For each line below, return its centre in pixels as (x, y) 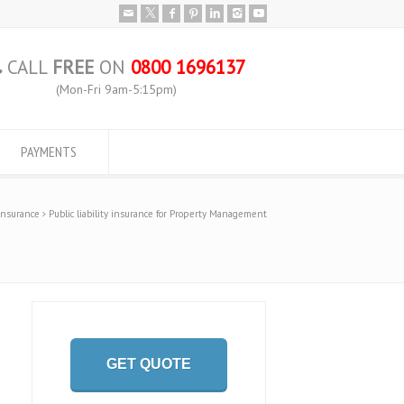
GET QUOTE (149, 364)
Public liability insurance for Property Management (158, 214)
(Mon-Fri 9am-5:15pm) (117, 89)
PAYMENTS (49, 151)
